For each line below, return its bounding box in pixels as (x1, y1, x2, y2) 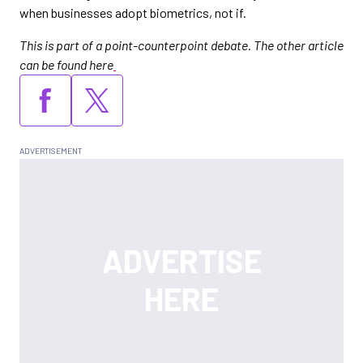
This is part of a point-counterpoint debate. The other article (19, 37, 344, 53)
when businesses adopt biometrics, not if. (19, 5, 246, 20)
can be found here (19, 57, 113, 72)
